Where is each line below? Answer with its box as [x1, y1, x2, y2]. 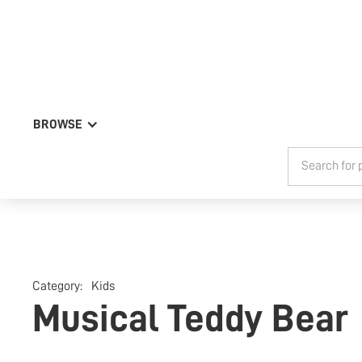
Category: [32, 279, 85, 293]
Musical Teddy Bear [32, 298, 348, 338]
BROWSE [33, 117, 83, 131]
